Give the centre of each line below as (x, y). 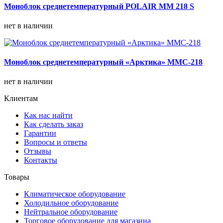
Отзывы (38, 151)
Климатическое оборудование (75, 194)
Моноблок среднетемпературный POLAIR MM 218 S (99, 6)
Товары (17, 177)
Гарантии (40, 133)
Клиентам (21, 99)
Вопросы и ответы (56, 142)
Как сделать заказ (54, 124)
